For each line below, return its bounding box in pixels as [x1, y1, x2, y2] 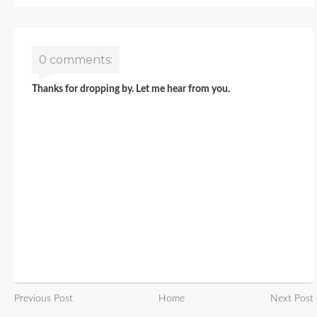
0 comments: [39, 53, 113, 67]
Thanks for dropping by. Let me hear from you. [32, 84, 230, 95]
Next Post [270, 294, 313, 304]
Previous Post [14, 294, 73, 304]
